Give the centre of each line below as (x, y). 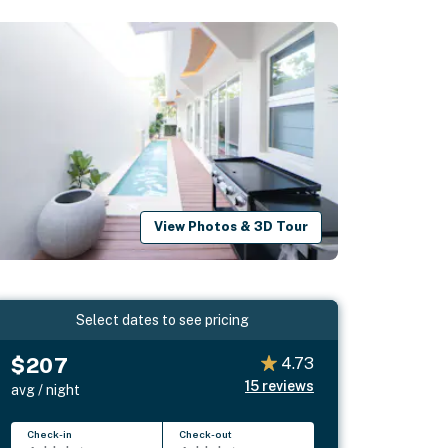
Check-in (50, 433)
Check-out (206, 433)
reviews (287, 385)
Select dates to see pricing (163, 319)
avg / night (46, 389)
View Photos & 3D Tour (231, 227)
